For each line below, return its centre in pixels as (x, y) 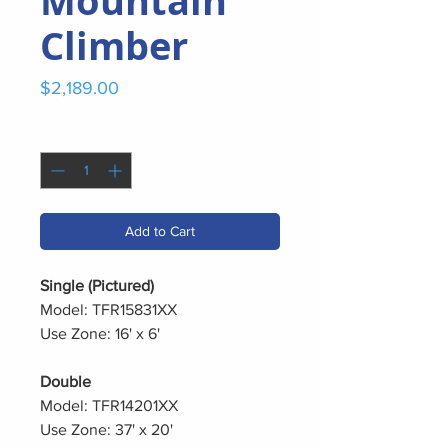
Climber (114, 45)
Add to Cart (160, 231)
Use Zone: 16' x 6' (100, 333)
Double (65, 381)
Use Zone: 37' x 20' (106, 429)
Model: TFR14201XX (109, 405)
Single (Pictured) (97, 285)
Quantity (66, 134)
